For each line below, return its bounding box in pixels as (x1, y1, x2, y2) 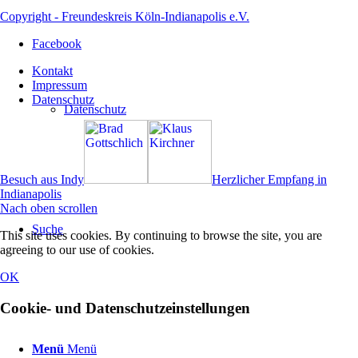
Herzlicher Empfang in (212, 173, 327, 186)
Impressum (32, 78, 87, 92)
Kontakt (32, 64, 73, 78)
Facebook (32, 37, 82, 50)
